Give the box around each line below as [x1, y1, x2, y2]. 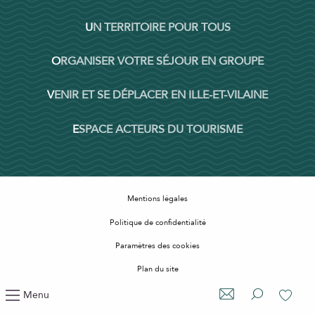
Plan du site [136, 264, 179, 275]
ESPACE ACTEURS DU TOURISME [79, 121, 243, 137]
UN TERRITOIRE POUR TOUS [92, 19, 231, 35]
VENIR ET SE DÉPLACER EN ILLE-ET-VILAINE [54, 87, 268, 103]
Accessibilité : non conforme [108, 287, 207, 298]
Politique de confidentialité [109, 217, 206, 228]
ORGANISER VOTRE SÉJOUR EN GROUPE [60, 53, 264, 70]
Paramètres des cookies [115, 240, 200, 251]
